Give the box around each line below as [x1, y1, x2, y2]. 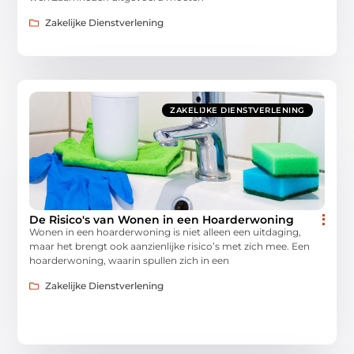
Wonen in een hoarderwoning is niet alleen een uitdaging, [29, 226, 302, 239]
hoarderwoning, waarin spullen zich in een [29, 254, 230, 267]
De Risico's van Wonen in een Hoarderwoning [29, 213, 295, 228]
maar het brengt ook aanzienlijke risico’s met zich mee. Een [29, 240, 311, 253]
